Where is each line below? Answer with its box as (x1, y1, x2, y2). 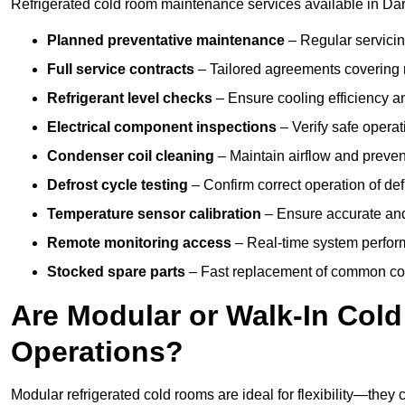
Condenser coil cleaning (47, 148, 214, 165)
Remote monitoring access (47, 235, 231, 251)
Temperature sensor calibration (47, 206, 261, 222)
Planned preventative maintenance (47, 33, 285, 49)
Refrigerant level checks (47, 90, 212, 107)
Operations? (11, 335, 184, 369)
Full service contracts (47, 61, 194, 78)
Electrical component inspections (47, 119, 277, 136)
